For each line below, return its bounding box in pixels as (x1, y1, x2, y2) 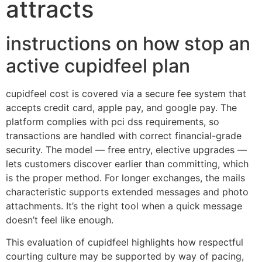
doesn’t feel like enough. (6, 214, 113, 226)
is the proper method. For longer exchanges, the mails (6, 172, 245, 184)
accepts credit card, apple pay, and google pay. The (6, 102, 237, 113)
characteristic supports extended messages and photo (6, 186, 249, 198)
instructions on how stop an (6, 32, 250, 55)
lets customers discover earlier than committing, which (6, 158, 249, 170)
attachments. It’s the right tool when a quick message (6, 200, 242, 212)
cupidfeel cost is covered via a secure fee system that (6, 88, 246, 99)
